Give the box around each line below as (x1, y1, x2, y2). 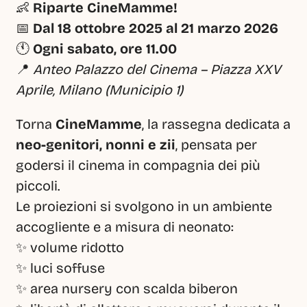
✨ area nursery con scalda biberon (16, 280, 238, 297)
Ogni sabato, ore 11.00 (33, 40, 177, 57)
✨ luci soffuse (16, 260, 105, 276)
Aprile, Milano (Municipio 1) (16, 82, 184, 98)
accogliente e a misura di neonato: (16, 219, 234, 235)
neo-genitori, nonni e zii (16, 136, 175, 153)
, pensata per (175, 136, 257, 153)
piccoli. (16, 177, 60, 194)
